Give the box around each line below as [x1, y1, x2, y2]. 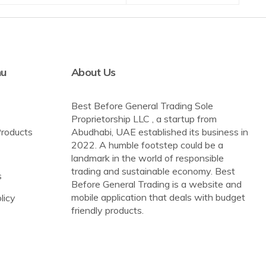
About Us [71, 65, 116, 80]
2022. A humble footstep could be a [71, 139, 223, 151]
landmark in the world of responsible [71, 152, 224, 164]
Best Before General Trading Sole [71, 100, 213, 112]
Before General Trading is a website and [71, 178, 242, 191]
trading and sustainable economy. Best [71, 165, 235, 178]
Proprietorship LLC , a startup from [71, 113, 217, 125]
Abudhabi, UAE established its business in [71, 126, 248, 138]
